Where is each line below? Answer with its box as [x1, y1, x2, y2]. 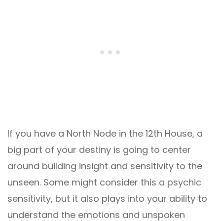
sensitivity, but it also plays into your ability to [7, 192, 207, 205]
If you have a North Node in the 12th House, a [7, 127, 203, 140]
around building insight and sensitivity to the [7, 160, 202, 173]
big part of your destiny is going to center [7, 144, 191, 156]
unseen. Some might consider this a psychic [7, 176, 201, 189]
